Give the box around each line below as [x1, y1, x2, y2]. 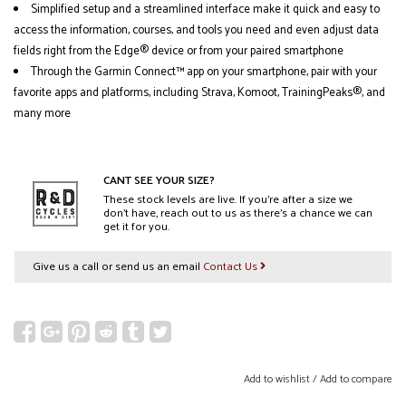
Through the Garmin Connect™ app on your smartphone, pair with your [31, 63, 377, 82]
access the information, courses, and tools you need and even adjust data [14, 21, 379, 41]
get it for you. [103, 217, 169, 237]
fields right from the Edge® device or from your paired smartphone [14, 42, 346, 62]
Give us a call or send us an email [33, 257, 203, 277]
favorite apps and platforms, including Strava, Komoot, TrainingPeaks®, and [14, 83, 385, 103]
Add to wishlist [244, 371, 310, 389]
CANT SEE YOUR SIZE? [103, 171, 215, 191]
